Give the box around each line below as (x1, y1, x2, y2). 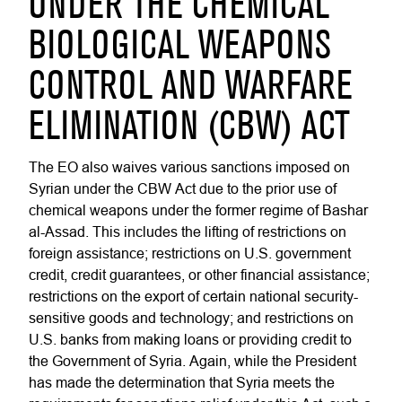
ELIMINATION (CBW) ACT (29, 110, 350, 146)
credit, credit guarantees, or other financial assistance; (29, 267, 370, 283)
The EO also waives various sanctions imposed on (29, 159, 350, 175)
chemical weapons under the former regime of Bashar (29, 202, 368, 218)
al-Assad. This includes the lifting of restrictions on (29, 223, 346, 240)
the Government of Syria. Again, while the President (29, 353, 356, 369)
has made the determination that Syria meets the (29, 374, 335, 390)
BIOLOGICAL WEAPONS (29, 30, 331, 66)
